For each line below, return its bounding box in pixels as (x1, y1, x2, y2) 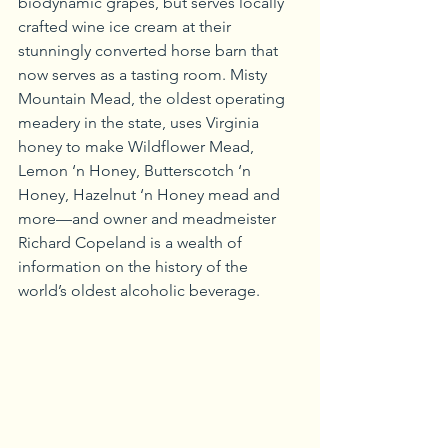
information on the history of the (18, 257, 252, 276)
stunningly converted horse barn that (18, 41, 282, 60)
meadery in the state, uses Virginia (18, 113, 263, 132)
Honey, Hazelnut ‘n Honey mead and (18, 185, 284, 204)
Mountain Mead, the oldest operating (18, 89, 289, 108)
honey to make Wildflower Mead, (18, 137, 258, 156)
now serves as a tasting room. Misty (18, 65, 271, 84)
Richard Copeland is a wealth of (18, 233, 246, 252)
